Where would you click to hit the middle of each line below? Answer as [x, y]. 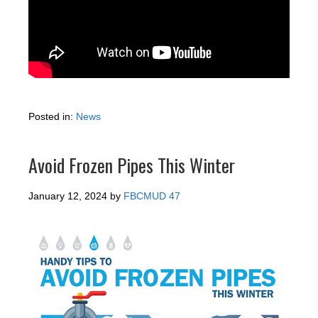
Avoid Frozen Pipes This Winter [132, 165]
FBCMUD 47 [152, 196]
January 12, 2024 [68, 196]
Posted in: [52, 117]
